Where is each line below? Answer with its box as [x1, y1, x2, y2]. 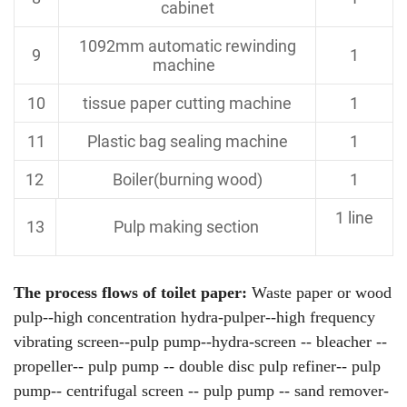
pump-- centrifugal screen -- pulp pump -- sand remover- [14, 381, 389, 400]
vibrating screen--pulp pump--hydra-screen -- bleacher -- [14, 332, 387, 351]
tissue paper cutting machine [83, 91, 292, 114]
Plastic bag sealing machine [86, 129, 288, 152]
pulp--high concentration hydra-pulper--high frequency [14, 307, 375, 326]
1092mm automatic [78, 34, 222, 56]
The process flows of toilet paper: [14, 283, 247, 302]
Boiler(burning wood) [112, 167, 263, 190]
